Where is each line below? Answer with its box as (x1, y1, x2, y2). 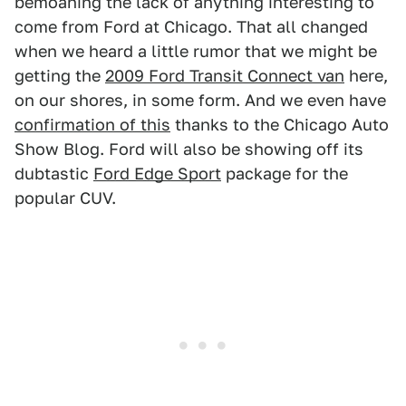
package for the (221, 164, 348, 183)
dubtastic (14, 164, 93, 183)
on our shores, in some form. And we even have (14, 91, 386, 110)
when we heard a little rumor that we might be (14, 42, 377, 61)
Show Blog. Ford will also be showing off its (14, 140, 363, 159)
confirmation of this (14, 115, 170, 134)
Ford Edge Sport (93, 164, 221, 183)
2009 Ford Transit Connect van (105, 66, 344, 85)
